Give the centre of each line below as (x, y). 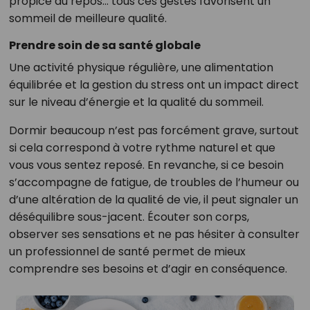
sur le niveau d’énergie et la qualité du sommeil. (136, 102)
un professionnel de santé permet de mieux (127, 252)
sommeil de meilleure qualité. (88, 19)
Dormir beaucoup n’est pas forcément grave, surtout (154, 131)
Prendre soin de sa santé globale (104, 46)
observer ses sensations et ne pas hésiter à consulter (154, 235)
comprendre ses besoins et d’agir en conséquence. (148, 269)
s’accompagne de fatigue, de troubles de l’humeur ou (154, 183)
